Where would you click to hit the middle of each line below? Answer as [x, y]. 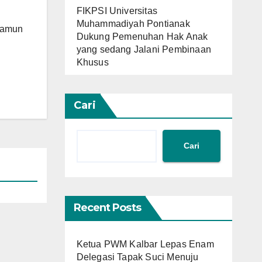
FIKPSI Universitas [117, 11]
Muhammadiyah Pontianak [133, 23]
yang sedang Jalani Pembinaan [144, 49]
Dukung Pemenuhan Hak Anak [142, 36]
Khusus [92, 62]
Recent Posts [107, 207]
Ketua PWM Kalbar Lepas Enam [145, 244]
